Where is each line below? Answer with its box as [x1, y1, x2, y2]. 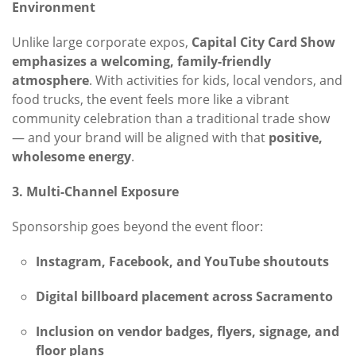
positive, [269, 129, 323, 147]
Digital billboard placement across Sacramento [36, 288, 333, 306]
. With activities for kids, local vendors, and [89, 72, 342, 90]
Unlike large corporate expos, [12, 33, 192, 52]
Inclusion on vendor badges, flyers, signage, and [36, 323, 339, 341]
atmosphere [12, 72, 89, 90]
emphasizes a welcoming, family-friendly [12, 52, 271, 71]
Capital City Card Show [192, 33, 335, 52]
